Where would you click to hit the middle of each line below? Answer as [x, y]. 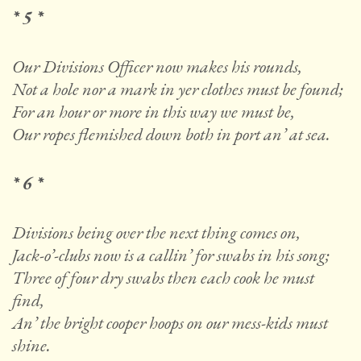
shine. [31, 346]
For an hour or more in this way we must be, [154, 112]
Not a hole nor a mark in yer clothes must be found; [178, 89]
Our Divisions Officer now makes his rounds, [157, 67]
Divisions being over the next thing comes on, [156, 233]
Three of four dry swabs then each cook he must [163, 278]
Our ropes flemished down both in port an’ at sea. [171, 135]
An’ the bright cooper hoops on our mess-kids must [170, 323]
